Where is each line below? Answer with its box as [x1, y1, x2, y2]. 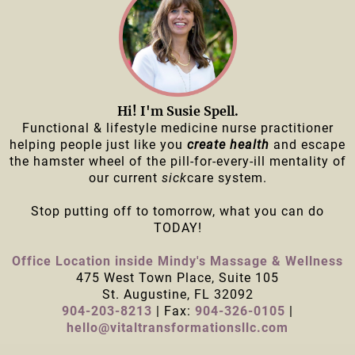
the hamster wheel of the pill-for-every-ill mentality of [9, 154, 346, 169]
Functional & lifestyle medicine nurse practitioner [21, 120, 334, 136]
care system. [186, 170, 267, 185]
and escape [269, 137, 345, 152]
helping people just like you [10, 137, 187, 152]
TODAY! [153, 220, 202, 235]
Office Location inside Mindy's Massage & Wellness [12, 254, 343, 269]
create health [187, 137, 269, 152]
